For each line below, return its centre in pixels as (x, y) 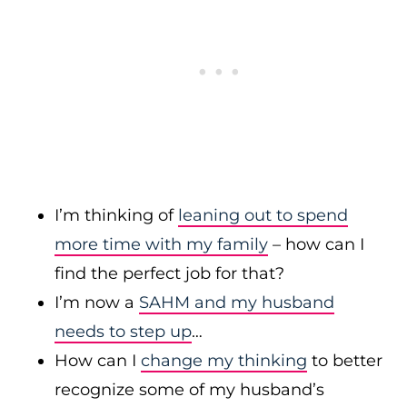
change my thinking (224, 361)
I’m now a (97, 303)
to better (345, 361)
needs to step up (123, 332)
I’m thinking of (116, 215)
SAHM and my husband (237, 303)
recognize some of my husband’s (189, 390)
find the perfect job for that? (169, 273)
